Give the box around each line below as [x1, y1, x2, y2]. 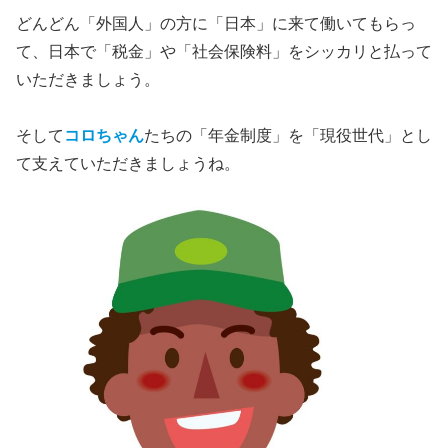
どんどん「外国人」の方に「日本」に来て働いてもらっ [16, 14, 416, 32]
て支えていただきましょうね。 [16, 155, 240, 173]
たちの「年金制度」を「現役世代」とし [144, 127, 432, 145]
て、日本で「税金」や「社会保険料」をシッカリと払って [16, 42, 432, 60]
